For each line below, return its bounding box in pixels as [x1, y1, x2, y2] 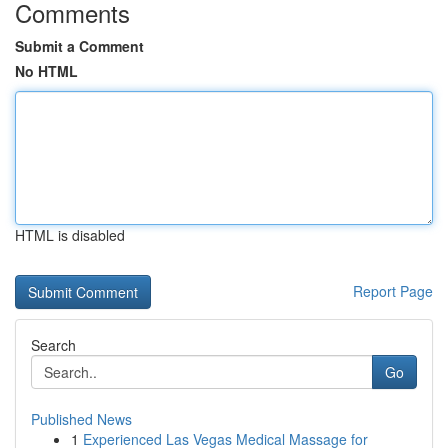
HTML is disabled [15, 225, 125, 245]
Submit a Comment [15, 36, 144, 56]
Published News [31, 409, 132, 429]
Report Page [353, 281, 433, 301]
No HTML [15, 61, 78, 81]
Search [31, 335, 76, 355]
